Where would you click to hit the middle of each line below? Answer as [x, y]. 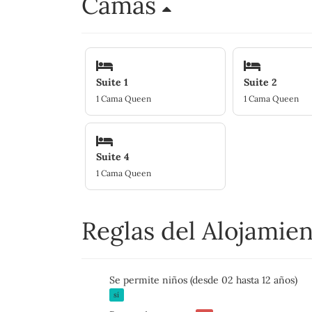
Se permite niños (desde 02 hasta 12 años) [203, 280]
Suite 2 [260, 82]
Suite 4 [113, 157]
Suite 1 [112, 82]
